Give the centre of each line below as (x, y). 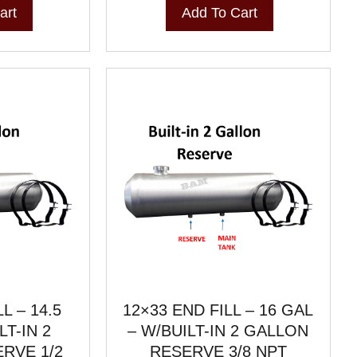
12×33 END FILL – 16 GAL (218, 310)
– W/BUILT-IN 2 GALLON (218, 330)
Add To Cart (220, 12)
